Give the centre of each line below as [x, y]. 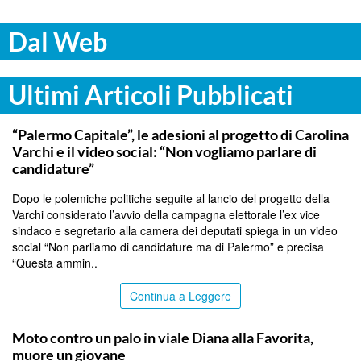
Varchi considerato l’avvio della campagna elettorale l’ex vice [166, 214]
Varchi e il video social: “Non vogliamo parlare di [164, 151]
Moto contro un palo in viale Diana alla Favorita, [163, 337]
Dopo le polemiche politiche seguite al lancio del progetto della [171, 198]
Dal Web [58, 41]
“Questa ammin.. [55, 262]
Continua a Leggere [180, 295]
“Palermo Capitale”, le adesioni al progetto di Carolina [180, 134]
